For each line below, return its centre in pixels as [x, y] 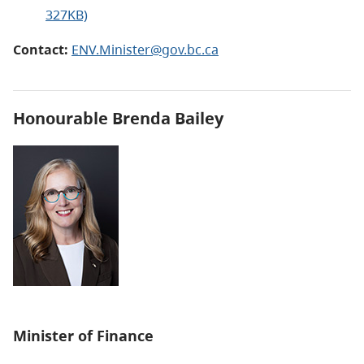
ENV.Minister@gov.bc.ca [145, 49]
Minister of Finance [83, 335]
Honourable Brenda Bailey [118, 118]
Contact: [41, 49]
